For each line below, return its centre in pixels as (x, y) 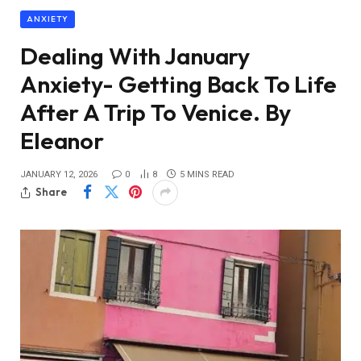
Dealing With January (135, 56)
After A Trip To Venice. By (156, 112)
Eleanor (62, 140)
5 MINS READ (207, 174)
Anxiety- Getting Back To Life (178, 84)
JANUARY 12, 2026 (59, 174)
